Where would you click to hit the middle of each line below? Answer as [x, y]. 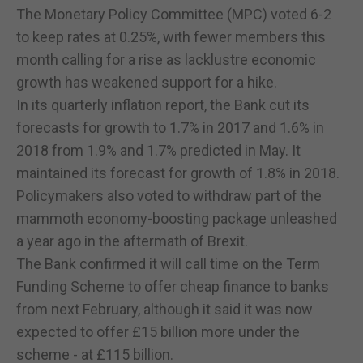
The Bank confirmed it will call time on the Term [168, 263]
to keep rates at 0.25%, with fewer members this [171, 36]
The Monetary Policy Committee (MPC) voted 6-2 [174, 14]
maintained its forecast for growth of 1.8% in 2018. [178, 173]
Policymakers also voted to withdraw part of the [169, 195]
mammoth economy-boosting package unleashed [177, 218]
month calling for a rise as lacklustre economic [166, 59]
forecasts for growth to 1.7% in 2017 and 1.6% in [170, 127]
